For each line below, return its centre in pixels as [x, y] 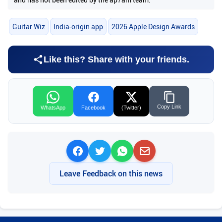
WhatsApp [53, 108]
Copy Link [169, 107]
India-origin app [78, 26]
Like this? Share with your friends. [116, 60]
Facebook [93, 108]
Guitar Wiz [28, 26]
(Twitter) [131, 108]
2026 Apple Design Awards [153, 26]
